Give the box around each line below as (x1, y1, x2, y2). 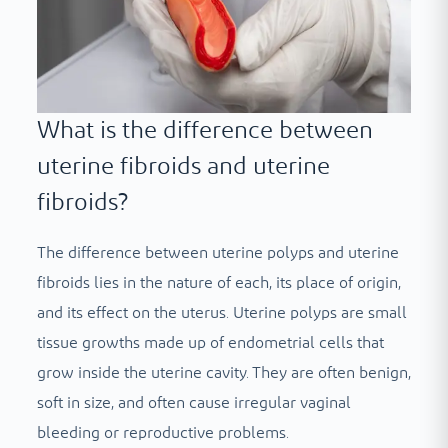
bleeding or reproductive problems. (36, 425, 289, 442)
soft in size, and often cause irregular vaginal (36, 395, 351, 412)
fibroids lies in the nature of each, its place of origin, (36, 275, 401, 292)
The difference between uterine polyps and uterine (36, 245, 399, 262)
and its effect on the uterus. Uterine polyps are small (36, 305, 407, 322)
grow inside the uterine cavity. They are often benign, (36, 365, 411, 382)
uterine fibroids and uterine (36, 154, 330, 179)
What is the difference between (36, 118, 373, 143)
